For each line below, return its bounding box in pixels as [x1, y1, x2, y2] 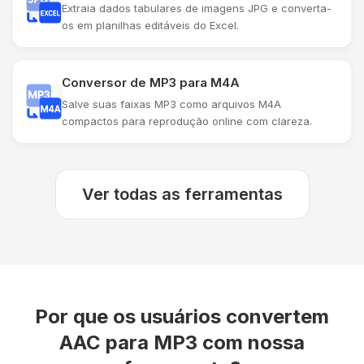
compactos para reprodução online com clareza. [62, 114, 312, 128]
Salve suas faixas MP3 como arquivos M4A [62, 97, 281, 110]
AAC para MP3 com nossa [59, 330, 305, 354]
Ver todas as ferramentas [81, 184, 283, 204]
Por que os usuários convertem [35, 304, 329, 328]
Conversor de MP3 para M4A [62, 74, 240, 90]
